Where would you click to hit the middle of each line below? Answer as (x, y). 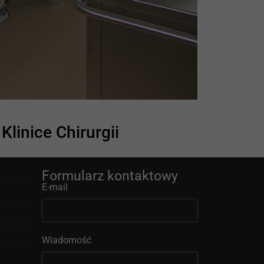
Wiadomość (67, 240)
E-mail (55, 187)
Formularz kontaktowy (110, 176)
